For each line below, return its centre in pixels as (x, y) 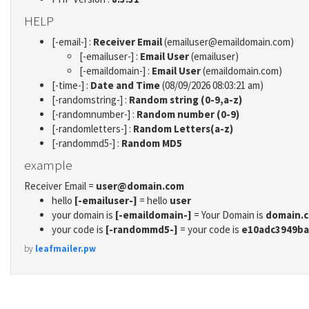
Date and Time (125, 86)
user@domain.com (140, 186)
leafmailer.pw (66, 248)
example (48, 165)
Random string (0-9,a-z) (186, 100)
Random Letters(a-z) (183, 129)
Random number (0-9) (188, 114)
